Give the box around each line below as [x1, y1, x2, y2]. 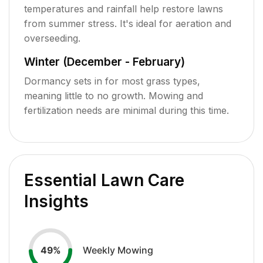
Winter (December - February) [24, 55, 185, 69]
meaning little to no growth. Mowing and [24, 89, 203, 102]
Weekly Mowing [83, 244, 153, 256]
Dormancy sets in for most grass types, [24, 75, 200, 87]
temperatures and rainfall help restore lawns [24, 2, 223, 15]
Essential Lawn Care [24, 170, 184, 190]
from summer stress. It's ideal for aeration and [24, 17, 231, 29]
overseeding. [24, 32, 80, 44]
